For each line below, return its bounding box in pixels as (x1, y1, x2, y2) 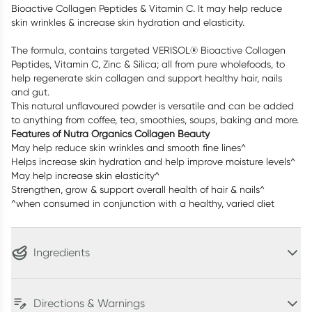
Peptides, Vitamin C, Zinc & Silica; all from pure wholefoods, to (11, 58, 285, 70)
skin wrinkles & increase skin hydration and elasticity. (11, 17, 244, 28)
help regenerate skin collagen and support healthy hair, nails (11, 72, 282, 84)
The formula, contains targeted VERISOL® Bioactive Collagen (11, 45, 286, 56)
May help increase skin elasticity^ (11, 170, 159, 181)
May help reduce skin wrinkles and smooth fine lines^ (11, 142, 246, 153)
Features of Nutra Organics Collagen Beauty (11, 128, 210, 139)
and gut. (11, 86, 49, 97)
